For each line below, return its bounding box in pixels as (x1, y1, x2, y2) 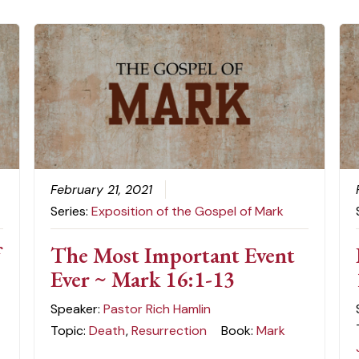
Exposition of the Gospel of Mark (91, 202, 284, 220)
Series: (50, 202, 91, 220)
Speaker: (50, 300, 103, 317)
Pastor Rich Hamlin (103, 300, 211, 317)
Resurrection (131, 321, 207, 339)
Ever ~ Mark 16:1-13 (50, 264, 235, 293)
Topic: (50, 321, 89, 339)
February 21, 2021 (50, 180, 152, 198)
